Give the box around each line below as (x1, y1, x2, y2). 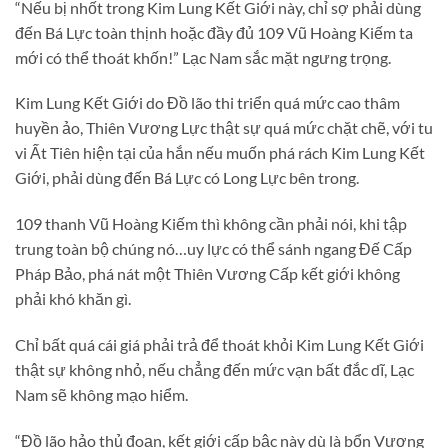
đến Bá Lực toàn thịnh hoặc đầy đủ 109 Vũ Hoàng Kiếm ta (15, 22, 413, 42)
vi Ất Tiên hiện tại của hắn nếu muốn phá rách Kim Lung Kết (15, 143, 425, 163)
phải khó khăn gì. (15, 289, 131, 309)
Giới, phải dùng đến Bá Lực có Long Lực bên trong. (15, 168, 359, 188)
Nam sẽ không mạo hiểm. (15, 384, 188, 404)
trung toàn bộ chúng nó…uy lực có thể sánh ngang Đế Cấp (15, 239, 412, 259)
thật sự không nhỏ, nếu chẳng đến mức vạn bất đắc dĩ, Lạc (15, 359, 414, 379)
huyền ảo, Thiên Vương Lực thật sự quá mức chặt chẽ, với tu (15, 118, 433, 138)
